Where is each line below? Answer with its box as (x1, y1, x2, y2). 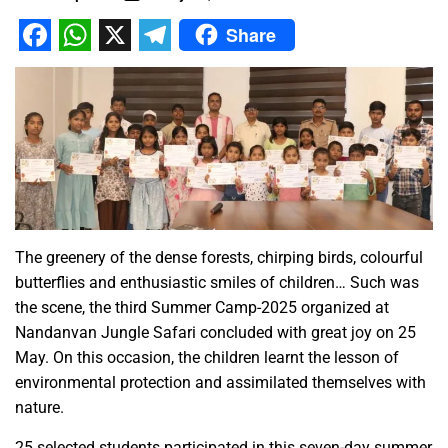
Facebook (19, 47, 157, 86)
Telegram (139, 47, 271, 86)
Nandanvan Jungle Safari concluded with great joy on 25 (15, 323, 416, 343)
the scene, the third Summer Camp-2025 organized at (15, 298, 389, 318)
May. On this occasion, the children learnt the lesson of (15, 348, 399, 368)
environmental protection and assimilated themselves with (15, 373, 426, 393)
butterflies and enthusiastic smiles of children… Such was (15, 273, 419, 293)
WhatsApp (59, 47, 206, 86)
